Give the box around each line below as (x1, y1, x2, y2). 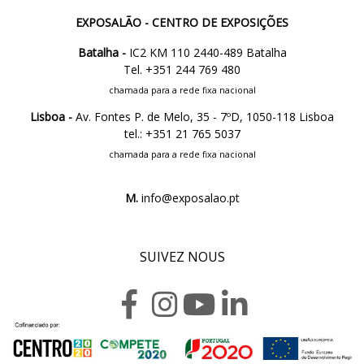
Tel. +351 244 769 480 (123, 62, 240, 77)
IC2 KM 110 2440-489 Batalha (125, 45, 287, 60)
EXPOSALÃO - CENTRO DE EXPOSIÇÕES (76, 15, 288, 30)
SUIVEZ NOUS (139, 248, 225, 266)
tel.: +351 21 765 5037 (123, 126, 240, 141)
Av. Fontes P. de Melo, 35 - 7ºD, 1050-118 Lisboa (72, 109, 334, 124)
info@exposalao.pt (137, 190, 240, 206)
